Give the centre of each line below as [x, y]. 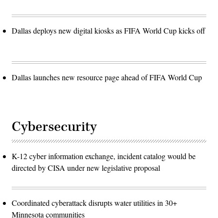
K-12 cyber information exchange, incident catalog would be [104, 156]
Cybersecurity [54, 127]
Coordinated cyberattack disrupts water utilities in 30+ [94, 202]
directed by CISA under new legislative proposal [86, 167]
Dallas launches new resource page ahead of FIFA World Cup [107, 77]
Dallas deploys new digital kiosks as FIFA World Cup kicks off [109, 30]
